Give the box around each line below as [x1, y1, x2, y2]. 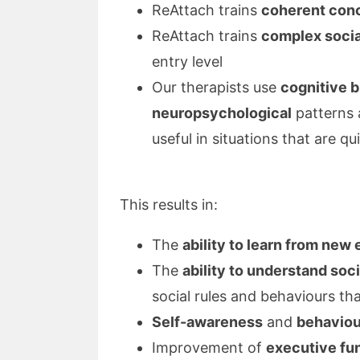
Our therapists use [152, 79, 280, 96]
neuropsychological [152, 104, 292, 121]
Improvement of [152, 339, 266, 356]
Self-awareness [152, 313, 263, 330]
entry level [152, 53, 223, 70]
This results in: [120, 196, 218, 213]
